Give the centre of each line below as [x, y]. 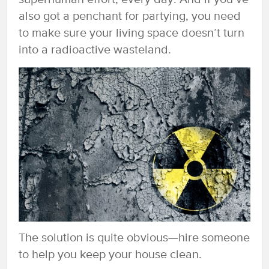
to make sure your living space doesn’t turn [131, 33]
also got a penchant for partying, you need [130, 17]
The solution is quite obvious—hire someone [134, 238]
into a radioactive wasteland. [95, 50]
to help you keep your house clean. [110, 255]
